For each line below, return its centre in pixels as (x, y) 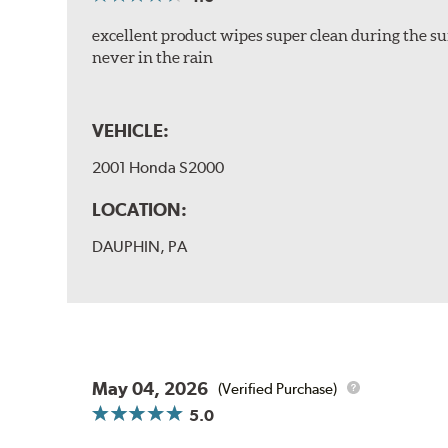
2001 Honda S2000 (158, 168)
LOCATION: (140, 210)
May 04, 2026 (150, 389)
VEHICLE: (131, 131)
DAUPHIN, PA (140, 247)
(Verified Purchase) (278, 388)
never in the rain (153, 57)
